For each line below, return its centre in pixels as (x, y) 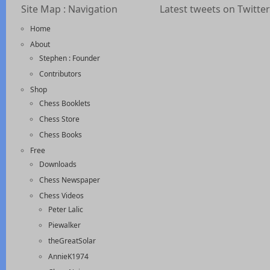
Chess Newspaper (70, 180)
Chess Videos (61, 195)
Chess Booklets (65, 103)
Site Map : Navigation (69, 9)
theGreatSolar (72, 240)
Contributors (60, 74)
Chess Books (61, 134)
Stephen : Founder (70, 58)
